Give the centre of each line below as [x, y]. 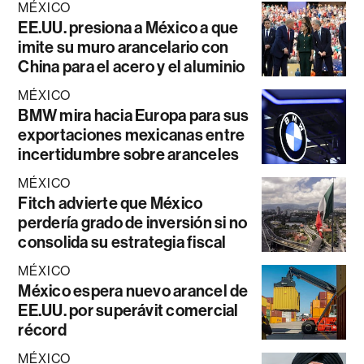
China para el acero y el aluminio [132, 67]
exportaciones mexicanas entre [132, 135]
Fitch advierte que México [110, 204]
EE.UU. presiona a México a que [128, 28]
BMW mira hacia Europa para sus [134, 116]
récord [42, 330]
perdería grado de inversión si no [133, 223]
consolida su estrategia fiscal [122, 243]
